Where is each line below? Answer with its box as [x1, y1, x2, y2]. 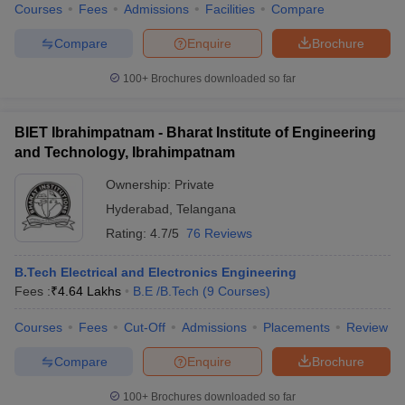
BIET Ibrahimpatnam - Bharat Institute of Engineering [14, 125, 376, 140]
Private [174, 177, 214, 192]
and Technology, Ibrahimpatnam [14, 145, 235, 160]
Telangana [176, 202, 236, 216]
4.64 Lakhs [58, 284, 121, 298]
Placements [263, 320, 330, 334]
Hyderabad [106, 202, 169, 216]
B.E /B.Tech [133, 284, 199, 298]
